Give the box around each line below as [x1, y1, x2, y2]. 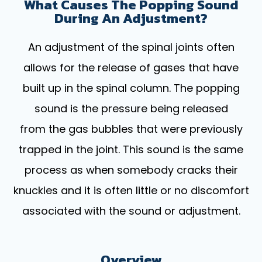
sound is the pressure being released [34, 101, 228, 116]
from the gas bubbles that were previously [19, 121, 243, 136]
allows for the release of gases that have [23, 60, 239, 75]
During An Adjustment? [54, 8, 208, 28]
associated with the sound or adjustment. [22, 203, 240, 218]
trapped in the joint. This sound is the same [19, 142, 243, 157]
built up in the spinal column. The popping [22, 80, 240, 95]
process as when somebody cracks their [24, 162, 238, 177]
